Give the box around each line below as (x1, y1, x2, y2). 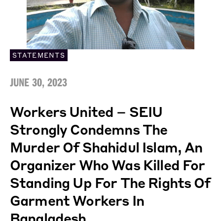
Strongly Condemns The (10, 120, 168, 138)
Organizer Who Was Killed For (10, 155, 205, 174)
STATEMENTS (12, 50, 65, 59)
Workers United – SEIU (10, 102, 163, 120)
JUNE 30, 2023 (10, 74, 67, 89)
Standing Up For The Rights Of (10, 173, 211, 191)
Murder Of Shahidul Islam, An (10, 138, 203, 156)
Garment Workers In (10, 191, 144, 209)
